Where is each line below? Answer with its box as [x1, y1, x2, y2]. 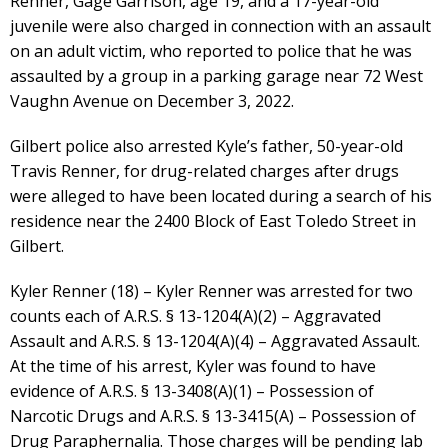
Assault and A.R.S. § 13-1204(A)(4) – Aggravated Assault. [10, 329, 420, 352]
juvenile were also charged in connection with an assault [10, 14, 431, 37]
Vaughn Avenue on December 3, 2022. [10, 89, 294, 112]
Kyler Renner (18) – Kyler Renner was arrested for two [10, 279, 413, 302]
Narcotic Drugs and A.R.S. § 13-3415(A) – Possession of [10, 404, 416, 427]
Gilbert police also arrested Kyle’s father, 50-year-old [10, 134, 403, 157]
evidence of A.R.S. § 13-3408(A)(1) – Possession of [10, 379, 374, 402]
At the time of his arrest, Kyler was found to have [10, 354, 376, 377]
